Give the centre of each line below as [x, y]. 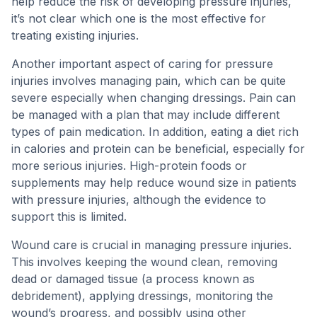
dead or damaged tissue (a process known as [133, 279]
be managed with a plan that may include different [145, 115]
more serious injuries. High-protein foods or [129, 166]
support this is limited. [69, 217]
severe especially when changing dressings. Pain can [154, 98]
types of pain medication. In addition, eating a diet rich [155, 132]
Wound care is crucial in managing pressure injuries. [151, 245]
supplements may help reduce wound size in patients [154, 183]
